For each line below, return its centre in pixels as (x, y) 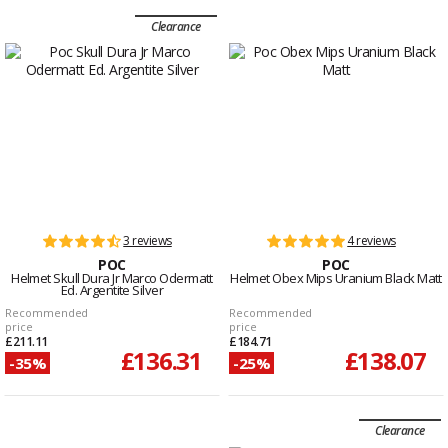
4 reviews (371, 241)
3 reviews (147, 241)
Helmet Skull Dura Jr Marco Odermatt (112, 278)
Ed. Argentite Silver (112, 290)
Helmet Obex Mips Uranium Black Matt (336, 278)
